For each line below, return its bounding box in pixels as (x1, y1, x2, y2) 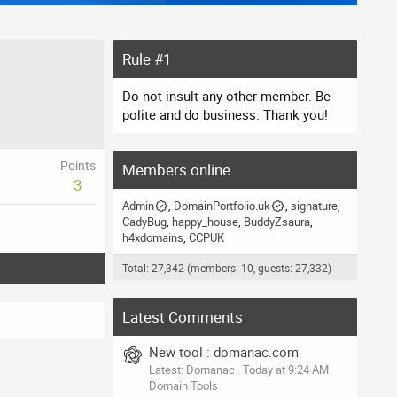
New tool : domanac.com (149, 342, 299, 361)
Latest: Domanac (149, 361, 235, 378)
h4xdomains (122, 230, 183, 246)
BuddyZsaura (244, 214, 310, 230)
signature (290, 198, 338, 214)
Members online (122, 160, 230, 181)
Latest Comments (122, 307, 243, 328)
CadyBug (122, 214, 167, 230)
